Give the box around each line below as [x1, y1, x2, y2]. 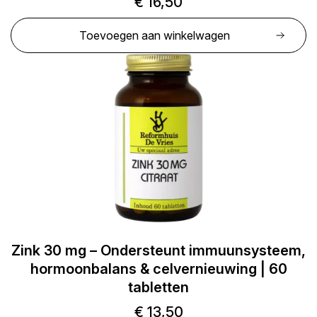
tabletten [128, 279, 189, 296]
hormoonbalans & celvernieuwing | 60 [30, 260, 287, 277]
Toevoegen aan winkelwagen [79, 28, 230, 42]
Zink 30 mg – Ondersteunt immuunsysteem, [11, 242, 306, 259]
